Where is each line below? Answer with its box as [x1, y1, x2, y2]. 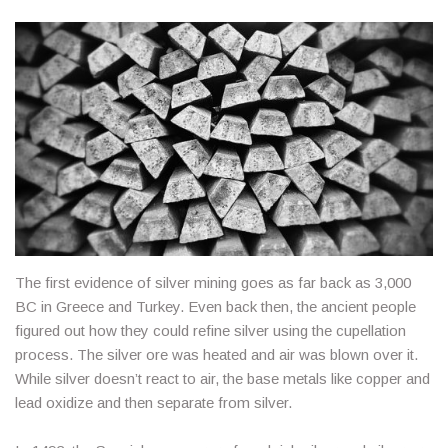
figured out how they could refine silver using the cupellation [15, 321, 406, 339]
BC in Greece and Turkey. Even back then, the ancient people [15, 297, 416, 315]
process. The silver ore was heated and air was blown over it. [15, 345, 418, 363]
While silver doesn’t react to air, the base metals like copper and [15, 369, 430, 387]
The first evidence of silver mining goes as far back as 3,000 [15, 273, 411, 291]
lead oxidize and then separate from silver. [15, 393, 292, 411]
